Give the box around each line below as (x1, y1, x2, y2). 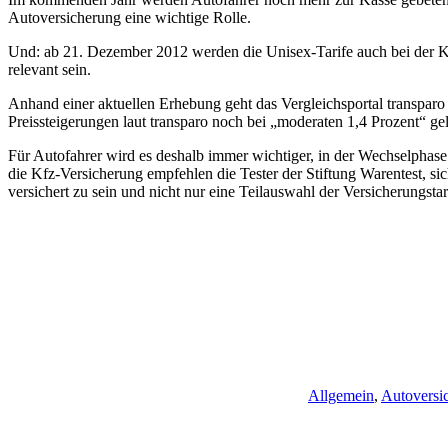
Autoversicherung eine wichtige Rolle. (8, 8, 251, 26)
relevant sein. (8, 60, 91, 78)
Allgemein (308, 386, 374, 404)
